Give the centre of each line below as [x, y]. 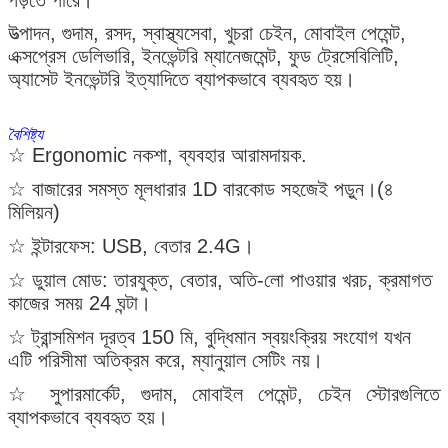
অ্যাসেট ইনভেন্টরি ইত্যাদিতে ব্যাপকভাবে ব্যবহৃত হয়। [181, 78]
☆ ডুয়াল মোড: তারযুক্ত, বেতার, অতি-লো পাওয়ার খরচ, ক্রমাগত [220, 279]
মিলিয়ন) [34, 211]
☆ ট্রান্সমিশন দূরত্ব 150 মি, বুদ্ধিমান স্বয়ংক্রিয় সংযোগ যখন [209, 336]
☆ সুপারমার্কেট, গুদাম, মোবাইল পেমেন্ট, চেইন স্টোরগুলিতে [224, 393]
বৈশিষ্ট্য [25, 133]
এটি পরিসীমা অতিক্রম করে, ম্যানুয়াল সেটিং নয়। [165, 359]
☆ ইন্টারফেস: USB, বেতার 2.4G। [131, 245]
